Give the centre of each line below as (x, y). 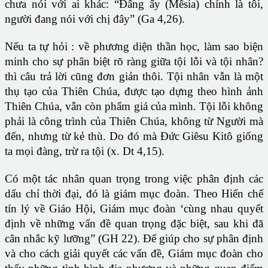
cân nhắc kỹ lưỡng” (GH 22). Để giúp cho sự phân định (134, 239)
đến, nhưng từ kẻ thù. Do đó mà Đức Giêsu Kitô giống (134, 136)
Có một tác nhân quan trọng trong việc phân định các (134, 179)
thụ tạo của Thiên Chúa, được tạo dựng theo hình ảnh (134, 92)
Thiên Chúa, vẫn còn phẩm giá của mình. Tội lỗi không (134, 106)
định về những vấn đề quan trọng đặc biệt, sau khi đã (134, 224)
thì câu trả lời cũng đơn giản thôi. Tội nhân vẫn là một (134, 77)
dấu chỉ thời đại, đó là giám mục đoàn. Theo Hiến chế (134, 194)
